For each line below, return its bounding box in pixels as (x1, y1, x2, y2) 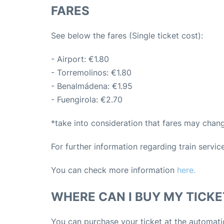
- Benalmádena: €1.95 (51, 81, 132, 91)
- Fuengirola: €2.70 (51, 94, 122, 105)
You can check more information (51, 165, 177, 175)
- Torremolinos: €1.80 (51, 67, 131, 78)
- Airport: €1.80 (51, 54, 109, 64)
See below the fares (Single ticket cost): (51, 30, 203, 41)
